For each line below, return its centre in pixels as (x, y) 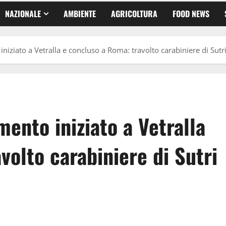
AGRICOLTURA (134, 13)
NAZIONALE (23, 13)
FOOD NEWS (191, 13)
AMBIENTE (80, 13)
